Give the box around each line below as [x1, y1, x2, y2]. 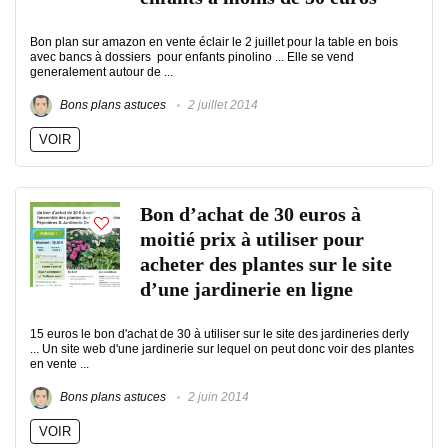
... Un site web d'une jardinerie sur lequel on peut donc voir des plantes [30, 342, 414, 356]
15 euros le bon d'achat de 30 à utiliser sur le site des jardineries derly [30, 327, 409, 341]
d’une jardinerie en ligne [140, 279, 353, 300]
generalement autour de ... [30, 65, 173, 79]
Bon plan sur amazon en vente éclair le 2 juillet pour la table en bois [30, 35, 398, 49]
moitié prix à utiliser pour [140, 229, 364, 250]
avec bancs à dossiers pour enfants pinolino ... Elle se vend [30, 50, 354, 64]
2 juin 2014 [185, 390, 249, 405]
